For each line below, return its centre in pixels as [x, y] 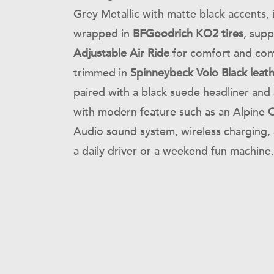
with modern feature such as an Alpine [171, 112]
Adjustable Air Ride [121, 54]
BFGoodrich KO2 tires [188, 34]
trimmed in [102, 73]
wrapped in [103, 34]
